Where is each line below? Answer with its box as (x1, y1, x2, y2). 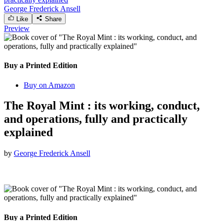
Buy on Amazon (24, 80, 75, 89)
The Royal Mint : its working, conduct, (4, 99, 200, 112)
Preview (4, 24, 30, 33)
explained (4, 126, 53, 139)
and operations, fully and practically (4, 112, 187, 126)
